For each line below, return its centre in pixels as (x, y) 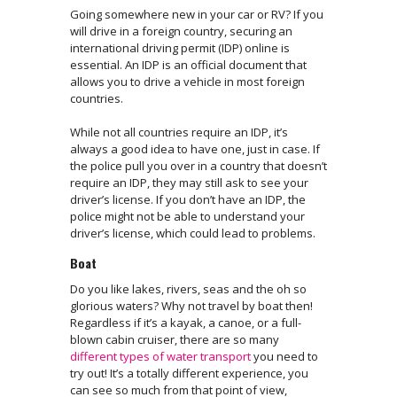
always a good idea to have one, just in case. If (195, 149)
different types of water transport (160, 357)
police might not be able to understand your (187, 217)
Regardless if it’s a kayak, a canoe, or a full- (186, 323)
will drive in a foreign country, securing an (181, 31)
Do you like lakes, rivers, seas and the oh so (188, 289)
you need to (284, 357)
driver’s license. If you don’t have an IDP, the (188, 200)
